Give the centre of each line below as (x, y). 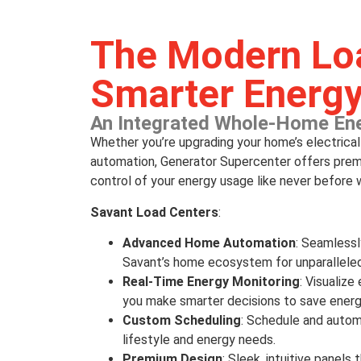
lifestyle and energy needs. (199, 340)
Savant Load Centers (154, 212)
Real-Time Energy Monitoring (211, 282)
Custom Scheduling (181, 321)
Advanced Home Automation (209, 243)
